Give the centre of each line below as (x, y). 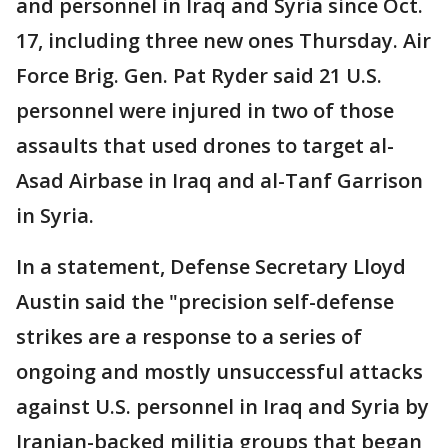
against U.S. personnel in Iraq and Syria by (222, 406)
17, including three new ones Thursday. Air (223, 40)
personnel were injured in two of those (205, 110)
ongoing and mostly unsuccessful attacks (219, 371)
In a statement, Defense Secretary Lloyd (211, 266)
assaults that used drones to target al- (205, 145)
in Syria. (55, 215)
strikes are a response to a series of (189, 336)
